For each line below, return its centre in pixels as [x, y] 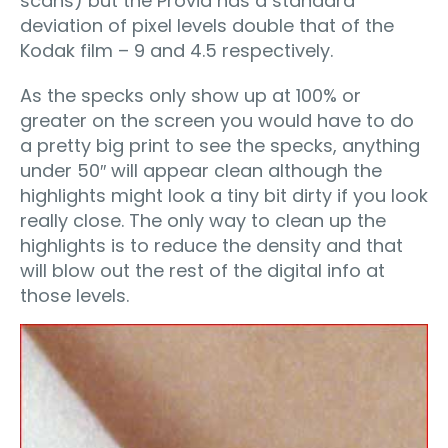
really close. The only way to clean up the [203, 221]
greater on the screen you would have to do [217, 121]
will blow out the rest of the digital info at [202, 271]
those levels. [77, 296]
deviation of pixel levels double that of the [207, 26]
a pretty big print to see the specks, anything [220, 146]
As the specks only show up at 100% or [190, 96]
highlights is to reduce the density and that [211, 246]
